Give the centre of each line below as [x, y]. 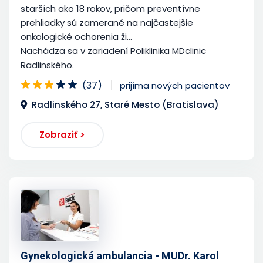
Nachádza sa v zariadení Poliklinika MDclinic [113, 50]
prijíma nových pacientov [175, 85]
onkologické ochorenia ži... [76, 36]
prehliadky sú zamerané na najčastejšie [107, 22]
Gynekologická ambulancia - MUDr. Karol [120, 255]
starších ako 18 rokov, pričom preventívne [110, 8]
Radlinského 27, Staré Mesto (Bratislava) [125, 104]
